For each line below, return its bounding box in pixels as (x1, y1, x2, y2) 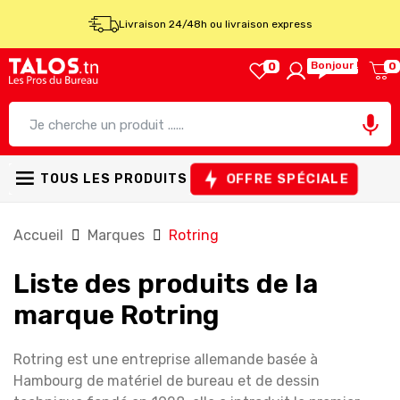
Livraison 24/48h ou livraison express (118, 18, 312, 30)
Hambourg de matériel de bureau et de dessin (13, 372, 320, 390)
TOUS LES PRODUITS (40, 171, 187, 187)
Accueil (13, 227, 67, 245)
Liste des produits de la (13, 268, 318, 301)
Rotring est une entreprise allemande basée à (13, 351, 318, 369)
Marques (87, 227, 148, 245)
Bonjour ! (311, 58, 360, 71)
